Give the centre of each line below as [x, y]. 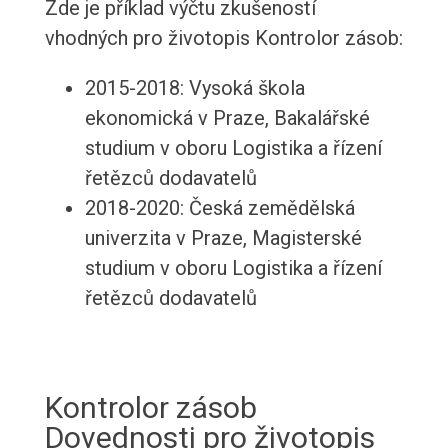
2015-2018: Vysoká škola [194, 88]
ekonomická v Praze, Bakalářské [227, 118]
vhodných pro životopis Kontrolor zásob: [223, 38]
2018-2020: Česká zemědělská [219, 208]
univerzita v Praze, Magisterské [223, 238]
